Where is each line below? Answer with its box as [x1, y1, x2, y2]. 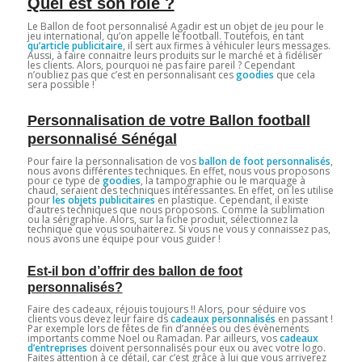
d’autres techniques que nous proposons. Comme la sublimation [27, 203, 325, 217]
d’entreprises [27, 340, 87, 355]
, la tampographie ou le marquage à [140, 174, 305, 188]
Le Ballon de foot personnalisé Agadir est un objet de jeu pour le [27, 19, 324, 34]
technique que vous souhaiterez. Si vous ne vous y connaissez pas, [27, 222, 330, 237]
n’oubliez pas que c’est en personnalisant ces [27, 68, 234, 82]
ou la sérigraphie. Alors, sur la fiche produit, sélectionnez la [27, 213, 298, 227]
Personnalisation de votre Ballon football [27, 112, 310, 129]
